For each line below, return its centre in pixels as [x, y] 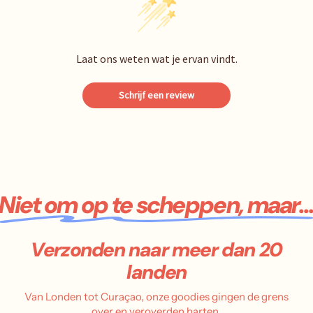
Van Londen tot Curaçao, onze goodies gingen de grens [156, 296]
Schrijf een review [156, 95]
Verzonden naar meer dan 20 [156, 249]
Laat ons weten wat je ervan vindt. [156, 58]
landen [156, 272]
